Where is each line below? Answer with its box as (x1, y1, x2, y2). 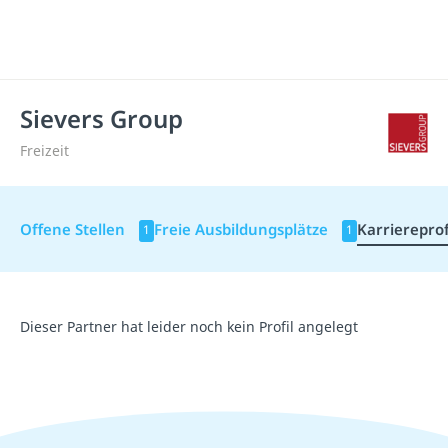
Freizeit (20, 141, 69, 160)
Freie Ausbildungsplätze (154, 219, 332, 239)
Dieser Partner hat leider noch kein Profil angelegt (20, 316, 358, 336)
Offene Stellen (20, 219, 129, 239)
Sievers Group (20, 102, 183, 135)
